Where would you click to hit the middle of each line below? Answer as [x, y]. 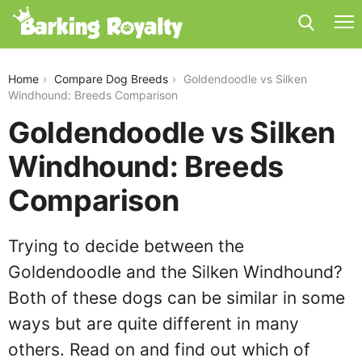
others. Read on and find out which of [159, 349]
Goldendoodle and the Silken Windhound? [175, 272]
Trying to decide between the [126, 246]
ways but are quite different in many [154, 324]
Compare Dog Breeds [111, 79]
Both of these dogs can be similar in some [177, 298]
